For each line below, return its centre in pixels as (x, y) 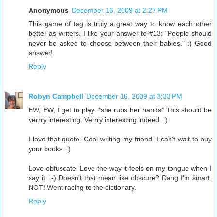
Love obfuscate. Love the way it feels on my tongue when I (120, 168)
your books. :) (50, 148)
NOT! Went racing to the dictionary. (82, 187)
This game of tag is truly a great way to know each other (120, 23)
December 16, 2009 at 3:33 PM (134, 96)
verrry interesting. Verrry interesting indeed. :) (98, 119)
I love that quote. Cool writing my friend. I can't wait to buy (120, 139)
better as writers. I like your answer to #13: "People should (120, 33)
